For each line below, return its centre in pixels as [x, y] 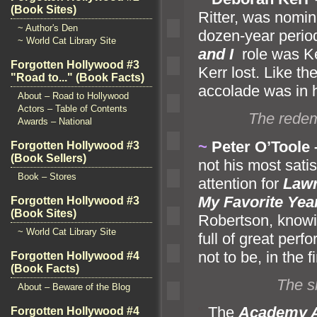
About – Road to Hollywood [73, 96]
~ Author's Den [48, 28]
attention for [241, 183]
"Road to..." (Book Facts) [77, 77]
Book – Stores [47, 177]
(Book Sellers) [48, 158]
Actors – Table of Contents [73, 109]
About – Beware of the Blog [74, 287]
